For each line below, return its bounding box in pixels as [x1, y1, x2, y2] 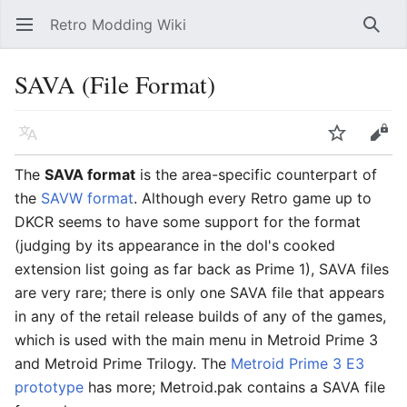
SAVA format [45, 165, 135, 184]
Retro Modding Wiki [50, 15, 186, 34]
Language [27, 133, 39, 151]
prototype [15, 378, 84, 396]
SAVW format [41, 189, 134, 207]
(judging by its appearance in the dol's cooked [15, 236, 335, 254]
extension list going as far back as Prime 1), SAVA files [15, 260, 389, 278]
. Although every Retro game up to [134, 189, 372, 207]
